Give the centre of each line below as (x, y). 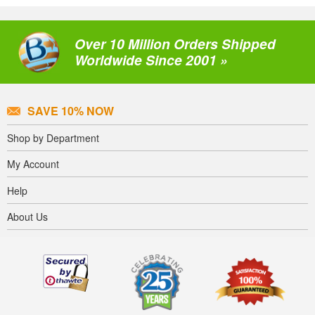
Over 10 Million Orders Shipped (175, 44)
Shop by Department (53, 137)
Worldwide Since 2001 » (151, 60)
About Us (27, 216)
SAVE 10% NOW (71, 111)
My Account (33, 164)
